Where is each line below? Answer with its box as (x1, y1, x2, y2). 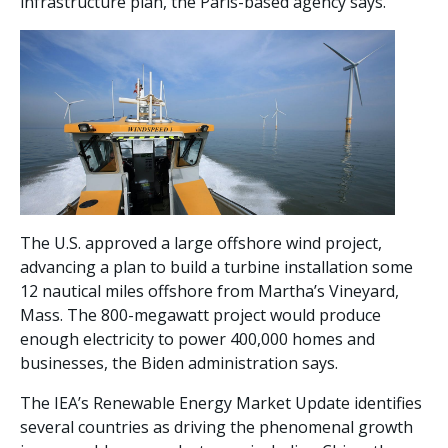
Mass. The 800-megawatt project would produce (20, 303, 381, 326)
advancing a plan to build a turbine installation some (20, 255, 413, 278)
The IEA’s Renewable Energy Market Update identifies (20, 391, 422, 414)
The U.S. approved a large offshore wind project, (20, 231, 382, 254)
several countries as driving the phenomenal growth (20, 415, 413, 438)
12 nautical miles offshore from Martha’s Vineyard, (20, 279, 399, 302)
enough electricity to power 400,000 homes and (20, 327, 375, 350)
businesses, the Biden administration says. (20, 351, 338, 374)
